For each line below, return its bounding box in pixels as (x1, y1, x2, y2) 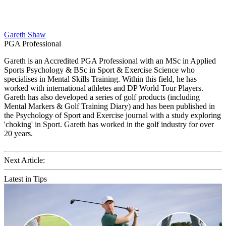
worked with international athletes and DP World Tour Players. (4, 83, 203, 92)
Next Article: (4, 155, 45, 164)
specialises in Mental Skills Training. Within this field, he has (4, 74, 197, 83)
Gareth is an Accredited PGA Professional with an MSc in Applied (4, 56, 216, 65)
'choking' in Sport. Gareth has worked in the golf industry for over (4, 120, 214, 129)
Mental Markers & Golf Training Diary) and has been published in (4, 101, 215, 110)
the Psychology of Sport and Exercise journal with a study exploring (4, 110, 221, 120)
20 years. (4, 129, 33, 138)
